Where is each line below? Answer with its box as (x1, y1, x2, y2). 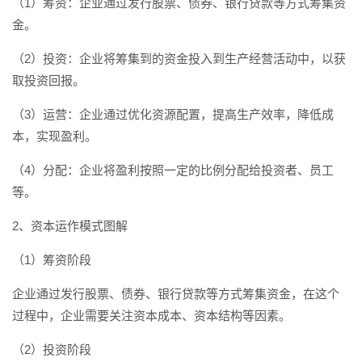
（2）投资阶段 (12, 343, 91, 356)
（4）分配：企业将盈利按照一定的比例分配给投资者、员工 (12, 163, 334, 177)
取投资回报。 (12, 74, 85, 87)
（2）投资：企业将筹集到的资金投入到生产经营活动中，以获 (12, 52, 346, 65)
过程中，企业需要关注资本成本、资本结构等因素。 (12, 309, 291, 322)
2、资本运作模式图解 (12, 219, 128, 233)
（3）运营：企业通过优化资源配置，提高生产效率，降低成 (12, 107, 334, 121)
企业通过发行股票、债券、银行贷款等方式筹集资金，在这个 (12, 287, 339, 301)
